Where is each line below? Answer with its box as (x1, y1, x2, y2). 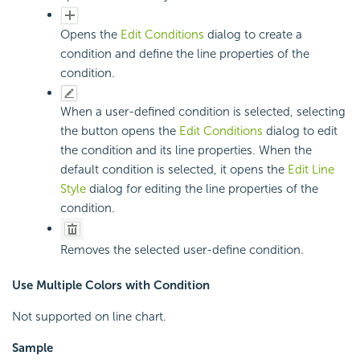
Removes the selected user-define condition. (60, 242, 304, 257)
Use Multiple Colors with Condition (12, 277, 210, 292)
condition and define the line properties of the (60, 46, 309, 61)
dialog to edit (266, 123, 337, 138)
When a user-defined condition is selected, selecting (60, 104, 346, 119)
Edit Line (288, 162, 334, 177)
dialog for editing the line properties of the (89, 181, 318, 196)
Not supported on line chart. (12, 309, 166, 324)
